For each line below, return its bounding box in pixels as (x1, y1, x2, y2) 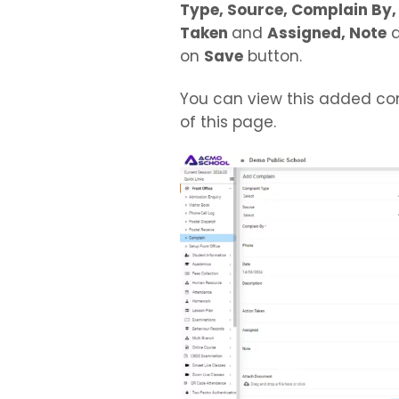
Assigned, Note (267, 22, 387, 44)
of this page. (180, 111, 276, 133)
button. (243, 45, 302, 67)
